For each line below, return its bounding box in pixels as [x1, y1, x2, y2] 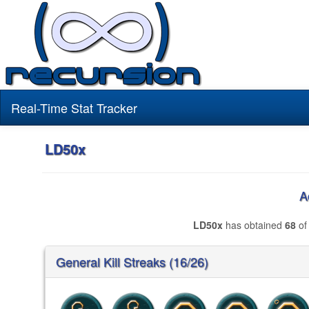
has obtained [222, 218, 285, 232]
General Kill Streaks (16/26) [56, 252, 208, 270]
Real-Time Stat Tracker [11, 99, 137, 117]
